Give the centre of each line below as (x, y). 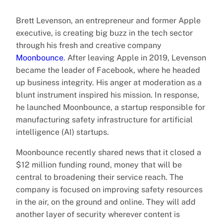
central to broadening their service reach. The (100, 177)
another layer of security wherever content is (98, 214)
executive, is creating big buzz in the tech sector (104, 33)
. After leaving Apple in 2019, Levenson (135, 57)
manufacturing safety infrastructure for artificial (104, 119)
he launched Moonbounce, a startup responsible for (111, 107)
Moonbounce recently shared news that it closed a (109, 152)
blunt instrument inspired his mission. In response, (108, 95)
